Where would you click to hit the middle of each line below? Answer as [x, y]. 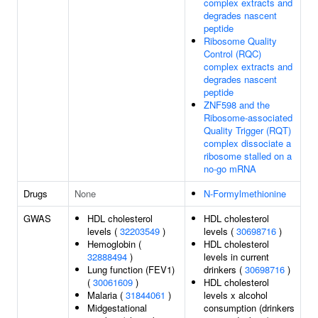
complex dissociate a [247, 143]
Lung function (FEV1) [131, 269]
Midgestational [117, 308]
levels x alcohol [236, 295]
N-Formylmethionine [245, 193]
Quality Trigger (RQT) [247, 130]
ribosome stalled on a [248, 156]
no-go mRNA [230, 169]
